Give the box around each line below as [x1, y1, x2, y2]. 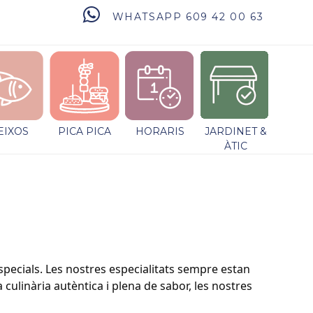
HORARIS [136, 125, 184, 138]
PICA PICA [58, 125, 111, 138]
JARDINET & [204, 125, 267, 138]
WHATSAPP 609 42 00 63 [112, 10, 264, 24]
